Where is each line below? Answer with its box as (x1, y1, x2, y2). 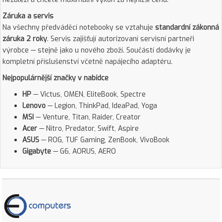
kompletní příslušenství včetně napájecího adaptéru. (2, 57, 172, 66)
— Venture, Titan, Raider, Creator (34, 112, 141, 122)
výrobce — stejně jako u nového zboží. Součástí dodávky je (2, 46, 191, 55)
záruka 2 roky (2, 34, 47, 44)
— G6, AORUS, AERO (51, 147, 116, 156)
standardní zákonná (155, 23, 219, 32)
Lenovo (22, 101, 46, 111)
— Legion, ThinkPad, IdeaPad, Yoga (46, 101, 157, 111)
